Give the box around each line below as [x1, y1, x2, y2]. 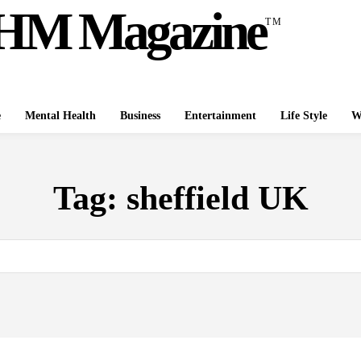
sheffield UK [126, 180, 309, 217]
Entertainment [185, 110, 256, 122]
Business [120, 110, 160, 122]
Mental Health [25, 110, 96, 122]
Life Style [280, 110, 327, 122]
